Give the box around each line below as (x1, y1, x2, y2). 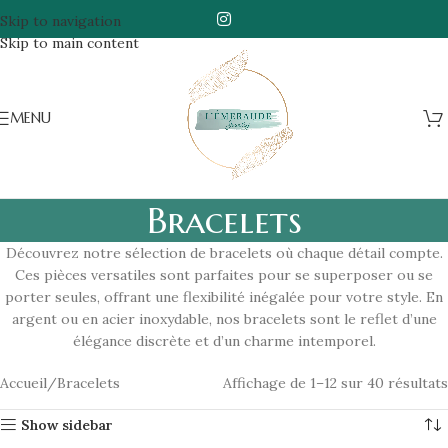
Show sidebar (21, 416, 114, 434)
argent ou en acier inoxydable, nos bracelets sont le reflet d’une (11, 310, 437, 328)
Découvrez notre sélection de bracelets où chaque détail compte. (5, 244, 443, 262)
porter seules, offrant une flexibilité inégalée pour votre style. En (5, 288, 443, 306)
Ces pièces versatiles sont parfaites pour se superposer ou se (15, 266, 433, 284)
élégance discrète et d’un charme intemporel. (72, 332, 376, 350)
